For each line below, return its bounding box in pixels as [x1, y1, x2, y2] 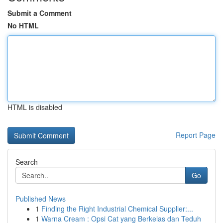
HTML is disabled [7, 102, 62, 112]
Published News [15, 194, 66, 204]
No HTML [7, 20, 39, 30]
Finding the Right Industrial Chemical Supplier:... [41, 204, 193, 214]
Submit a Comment [7, 8, 72, 18]
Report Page [176, 130, 216, 140]
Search [15, 157, 38, 167]
